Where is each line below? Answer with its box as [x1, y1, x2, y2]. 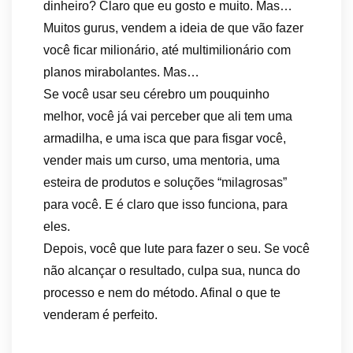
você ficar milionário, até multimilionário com [43, 43, 291, 57]
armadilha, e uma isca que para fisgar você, [43, 132, 286, 145]
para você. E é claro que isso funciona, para [43, 198, 288, 211]
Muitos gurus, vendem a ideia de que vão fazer [43, 21, 303, 35]
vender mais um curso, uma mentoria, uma [43, 154, 280, 167]
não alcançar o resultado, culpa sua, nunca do [43, 264, 300, 277]
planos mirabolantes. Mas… [43, 65, 199, 79]
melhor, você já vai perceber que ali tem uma [43, 110, 292, 123]
